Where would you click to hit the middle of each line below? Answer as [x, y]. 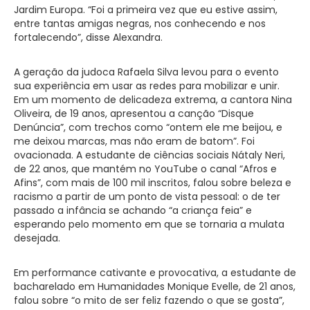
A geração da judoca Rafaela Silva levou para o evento [146, 72]
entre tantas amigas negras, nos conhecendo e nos [140, 23]
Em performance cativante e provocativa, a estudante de [155, 272]
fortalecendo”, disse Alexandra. [88, 37]
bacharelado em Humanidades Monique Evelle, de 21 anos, [155, 286]
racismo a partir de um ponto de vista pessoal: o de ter [147, 196]
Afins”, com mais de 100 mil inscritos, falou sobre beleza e [153, 182]
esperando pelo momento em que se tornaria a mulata [149, 224]
